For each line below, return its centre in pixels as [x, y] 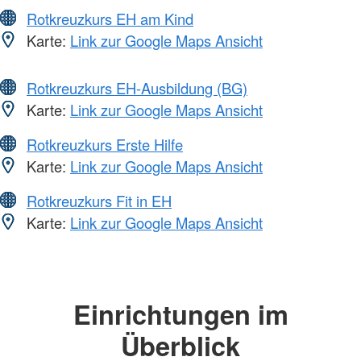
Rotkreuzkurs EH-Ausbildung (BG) [137, 87]
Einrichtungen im [180, 313]
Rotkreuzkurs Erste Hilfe [105, 144]
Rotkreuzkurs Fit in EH [99, 200]
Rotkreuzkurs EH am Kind [110, 18]
